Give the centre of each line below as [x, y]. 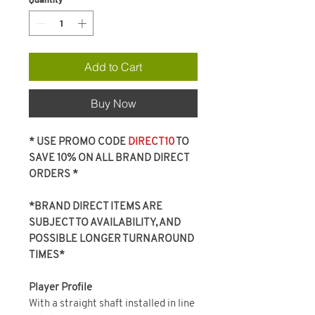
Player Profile [60, 288]
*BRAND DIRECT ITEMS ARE [96, 207]
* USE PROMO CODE [77, 142]
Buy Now [113, 103]
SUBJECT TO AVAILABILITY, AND [105, 223]
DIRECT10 [150, 142]
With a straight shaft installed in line [112, 304]
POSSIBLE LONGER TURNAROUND [111, 239]
